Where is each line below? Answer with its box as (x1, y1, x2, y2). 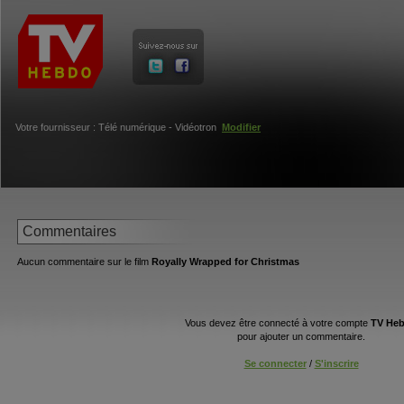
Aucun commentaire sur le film (17, 256, 151, 268)
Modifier (222, 122, 261, 133)
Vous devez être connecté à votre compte (185, 317, 371, 329)
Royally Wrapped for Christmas (151, 256, 299, 268)
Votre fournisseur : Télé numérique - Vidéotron (15, 122, 222, 133)
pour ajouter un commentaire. (237, 331, 365, 343)
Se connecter (243, 358, 307, 370)
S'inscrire (314, 358, 359, 370)
